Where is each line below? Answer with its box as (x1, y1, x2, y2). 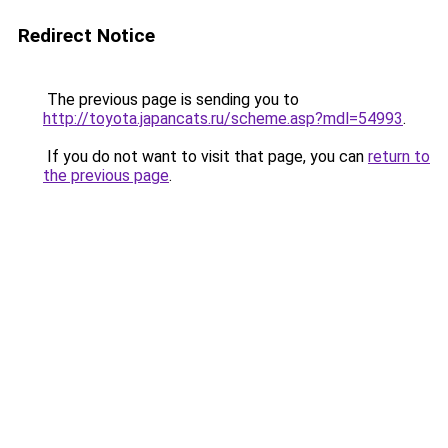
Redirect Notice (18, 24, 155, 47)
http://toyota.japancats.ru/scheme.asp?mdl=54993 (43, 109, 403, 128)
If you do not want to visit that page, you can (43, 147, 368, 166)
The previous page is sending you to (43, 90, 299, 109)
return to (368, 147, 430, 166)
